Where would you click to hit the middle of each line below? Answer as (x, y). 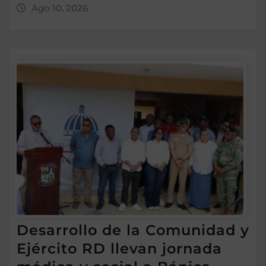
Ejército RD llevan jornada (119, 248)
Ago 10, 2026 (59, 8)
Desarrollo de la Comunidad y (133, 230)
